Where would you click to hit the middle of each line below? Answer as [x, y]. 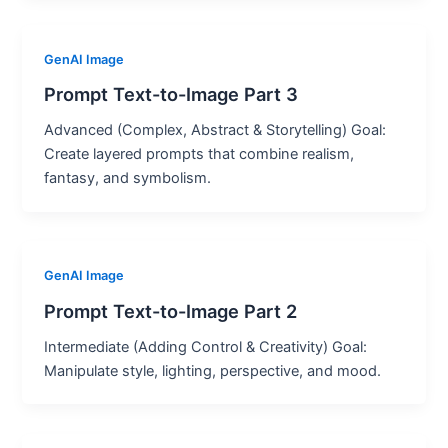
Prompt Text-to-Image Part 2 [171, 310]
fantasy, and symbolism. [128, 178]
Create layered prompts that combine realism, [199, 154]
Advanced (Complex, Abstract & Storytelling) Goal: [215, 130]
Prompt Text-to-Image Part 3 [171, 94]
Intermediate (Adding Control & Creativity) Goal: [206, 346]
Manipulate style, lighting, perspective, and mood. [213, 370]
